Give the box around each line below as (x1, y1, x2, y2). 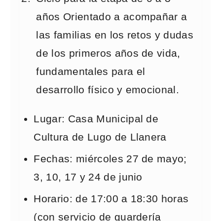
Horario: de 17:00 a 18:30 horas (34, 193, 189, 205)
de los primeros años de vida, (36, 47, 181, 59)
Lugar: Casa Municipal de (34, 113, 159, 125)
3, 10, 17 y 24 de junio (34, 171, 143, 183)
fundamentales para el (36, 66, 146, 77)
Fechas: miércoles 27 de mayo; (34, 153, 187, 165)
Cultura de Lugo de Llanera (34, 131, 167, 143)
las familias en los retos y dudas (36, 29, 194, 41)
